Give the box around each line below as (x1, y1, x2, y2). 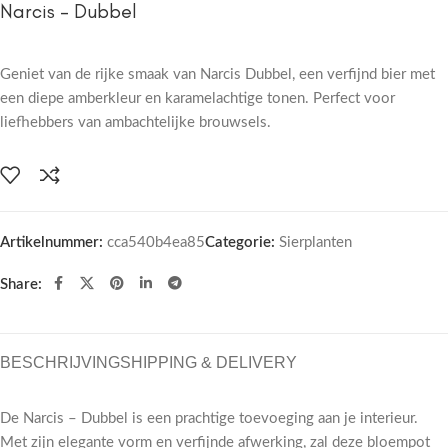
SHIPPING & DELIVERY (120, 353, 297, 371)
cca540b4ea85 (107, 234, 205, 250)
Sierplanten (279, 234, 352, 250)
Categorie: (205, 234, 275, 250)
